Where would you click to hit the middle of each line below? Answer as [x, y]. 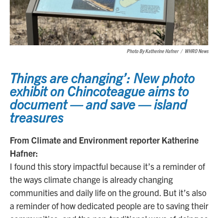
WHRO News [196, 51]
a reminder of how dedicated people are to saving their [109, 206]
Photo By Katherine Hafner [152, 51]
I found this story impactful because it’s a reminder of [107, 166]
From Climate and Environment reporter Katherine [104, 140]
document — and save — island [98, 104]
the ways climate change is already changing [91, 180]
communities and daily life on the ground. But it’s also [108, 193]
